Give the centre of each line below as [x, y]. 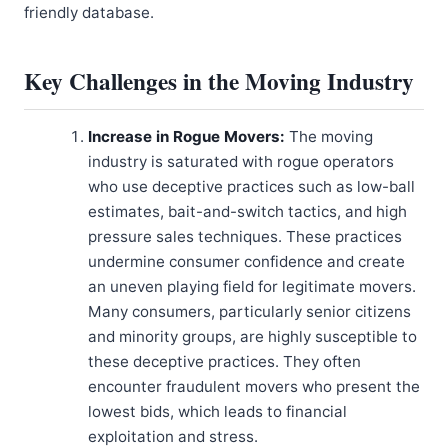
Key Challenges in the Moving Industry [219, 81]
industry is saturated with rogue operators [241, 162]
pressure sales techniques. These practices [245, 237]
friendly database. [89, 13]
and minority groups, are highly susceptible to [252, 337]
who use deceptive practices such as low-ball [251, 187]
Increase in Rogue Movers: [186, 137]
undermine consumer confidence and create [246, 262]
